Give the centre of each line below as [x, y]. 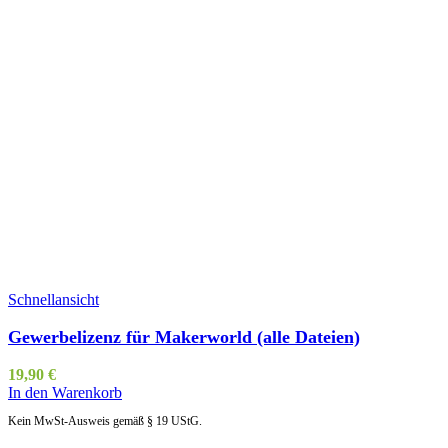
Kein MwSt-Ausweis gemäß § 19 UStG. [105, 420]
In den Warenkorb [65, 392]
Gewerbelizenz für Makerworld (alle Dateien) [184, 336]
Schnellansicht [53, 299]
